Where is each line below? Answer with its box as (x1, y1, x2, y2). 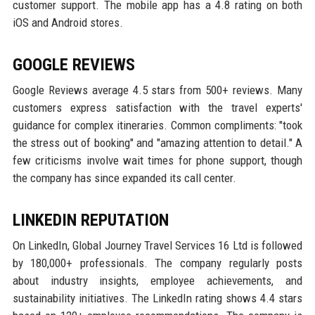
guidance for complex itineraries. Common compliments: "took (12, 117, 303, 132)
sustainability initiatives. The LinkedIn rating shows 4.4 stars (12, 290, 303, 305)
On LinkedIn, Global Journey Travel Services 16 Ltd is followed (12, 238, 303, 252)
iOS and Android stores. (12, 15, 123, 30)
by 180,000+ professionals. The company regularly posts (12, 255, 303, 270)
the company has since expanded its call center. (12, 170, 236, 185)
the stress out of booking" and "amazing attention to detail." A (12, 135, 303, 150)
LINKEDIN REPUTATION (12, 210, 169, 230)
